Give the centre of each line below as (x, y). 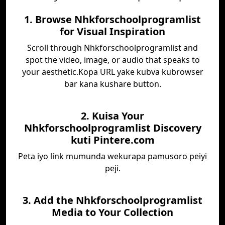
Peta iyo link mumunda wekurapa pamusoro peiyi (113, 156)
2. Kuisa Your (113, 116)
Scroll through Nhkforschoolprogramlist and (113, 48)
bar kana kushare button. (113, 84)
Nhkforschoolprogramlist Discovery (113, 128)
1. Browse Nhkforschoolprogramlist (113, 19)
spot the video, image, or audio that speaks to (113, 60)
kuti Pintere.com (113, 140)
